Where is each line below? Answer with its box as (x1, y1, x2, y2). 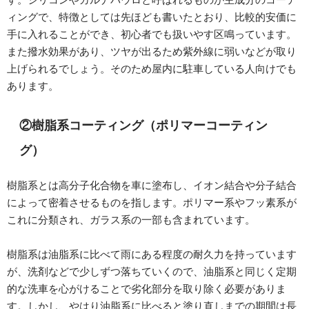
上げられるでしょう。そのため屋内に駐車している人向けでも (7, 63, 297, 74)
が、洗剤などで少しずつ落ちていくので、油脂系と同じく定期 (7, 266, 297, 277)
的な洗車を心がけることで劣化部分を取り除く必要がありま (7, 283, 286, 294)
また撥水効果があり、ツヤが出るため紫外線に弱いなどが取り (7, 46, 297, 57)
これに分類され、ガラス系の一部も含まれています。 (7, 214, 255, 225)
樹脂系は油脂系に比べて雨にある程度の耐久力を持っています (7, 248, 297, 259)
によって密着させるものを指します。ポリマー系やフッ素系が (7, 197, 297, 208)
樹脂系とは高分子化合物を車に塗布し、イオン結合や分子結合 (7, 179, 297, 190)
